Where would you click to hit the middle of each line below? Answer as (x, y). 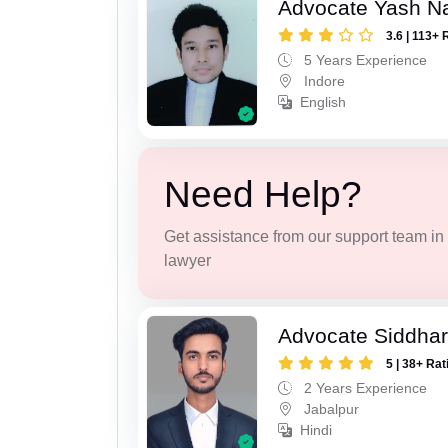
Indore (323, 81)
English (323, 102)
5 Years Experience (364, 60)
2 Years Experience (364, 387)
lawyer (187, 261)
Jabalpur (330, 408)
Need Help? (262, 195)
